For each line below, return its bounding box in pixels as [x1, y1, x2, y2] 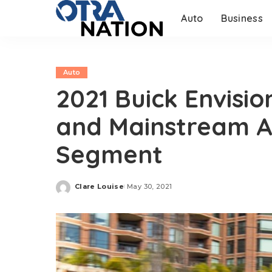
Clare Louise [75, 182, 124, 191]
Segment [56, 139, 163, 169]
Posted [74, 186, 103, 195]
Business [221, 12, 263, 24]
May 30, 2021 [127, 182, 172, 191]
